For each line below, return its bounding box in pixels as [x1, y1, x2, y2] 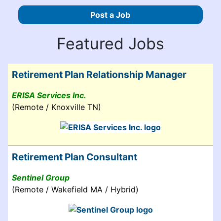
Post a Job [90, 9, 131, 20]
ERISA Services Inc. [12, 90, 86, 100]
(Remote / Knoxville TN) [12, 102, 101, 112]
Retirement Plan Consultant [12, 150, 137, 163]
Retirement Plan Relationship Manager [12, 68, 186, 80]
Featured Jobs [57, 34, 164, 53]
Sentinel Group [12, 172, 70, 183]
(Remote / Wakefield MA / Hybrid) [12, 184, 139, 194]
